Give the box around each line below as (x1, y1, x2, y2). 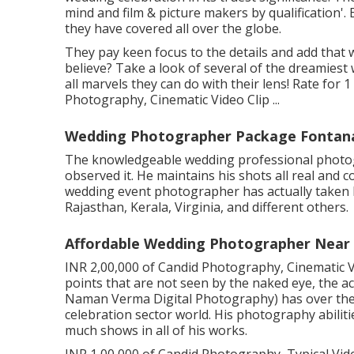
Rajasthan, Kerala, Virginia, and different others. (65, 198, 348, 216)
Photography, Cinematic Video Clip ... (65, 90, 280, 108)
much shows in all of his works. (65, 321, 247, 339)
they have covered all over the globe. (65, 19, 281, 37)
